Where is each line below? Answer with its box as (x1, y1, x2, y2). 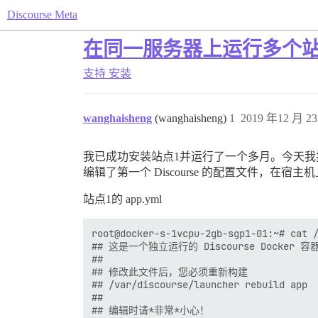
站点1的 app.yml (83, 193, 162, 205)
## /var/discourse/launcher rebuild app (92, 278, 307, 291)
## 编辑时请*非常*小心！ (92, 304, 209, 317)
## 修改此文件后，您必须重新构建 (92, 265, 248, 278)
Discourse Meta (7, 9, 77, 21)
